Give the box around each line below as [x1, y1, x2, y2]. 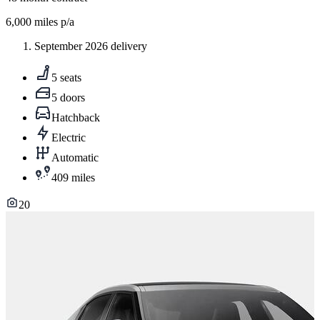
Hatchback [51, 111, 100, 124]
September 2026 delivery [34, 40, 147, 53]
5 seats [51, 71, 81, 84]
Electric [51, 131, 86, 144]
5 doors [51, 91, 85, 104]
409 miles [51, 171, 95, 184]
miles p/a [31, 16, 74, 29]
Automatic [51, 151, 99, 164]
